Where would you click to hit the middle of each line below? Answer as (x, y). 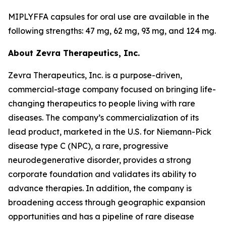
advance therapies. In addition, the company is (100, 188)
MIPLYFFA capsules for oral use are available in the (109, 17)
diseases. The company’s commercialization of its (103, 118)
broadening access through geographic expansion (107, 202)
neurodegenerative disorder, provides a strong (100, 160)
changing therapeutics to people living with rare (102, 103)
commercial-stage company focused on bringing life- (112, 89)
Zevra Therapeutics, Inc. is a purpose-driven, (95, 75)
